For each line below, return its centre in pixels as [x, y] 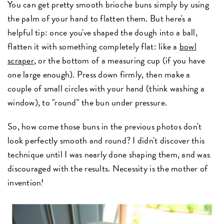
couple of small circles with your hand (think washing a [106, 88]
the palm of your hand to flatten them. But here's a [100, 18]
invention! [26, 182]
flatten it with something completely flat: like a [93, 46]
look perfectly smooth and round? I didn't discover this [106, 140]
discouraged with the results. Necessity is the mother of [108, 168]
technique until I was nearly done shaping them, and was [109, 154]
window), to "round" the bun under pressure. [87, 102]
